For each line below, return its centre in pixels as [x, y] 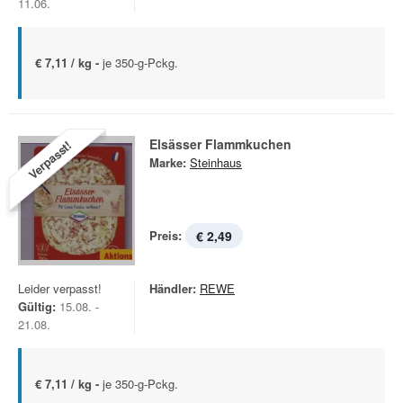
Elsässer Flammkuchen [220, 144]
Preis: [166, 235]
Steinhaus [216, 162]
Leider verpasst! [60, 288]
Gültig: [37, 306]
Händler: [173, 288]
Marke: [168, 162]
